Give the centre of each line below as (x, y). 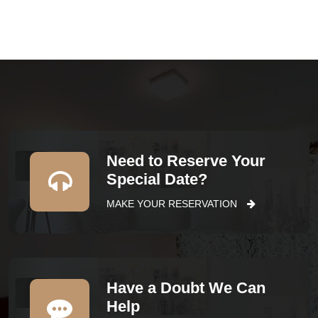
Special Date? (157, 179)
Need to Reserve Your (186, 160)
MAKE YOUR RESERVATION (173, 203)
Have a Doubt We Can (186, 287)
